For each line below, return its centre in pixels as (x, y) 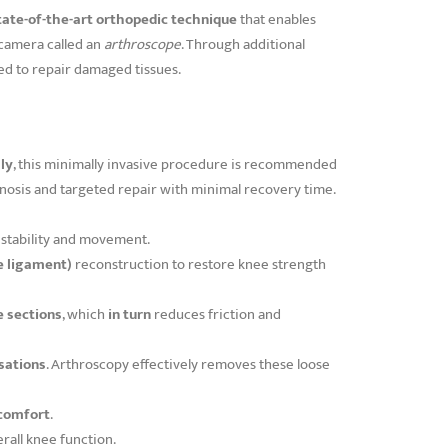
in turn (129, 314)
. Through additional (242, 44)
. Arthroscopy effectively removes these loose (188, 364)
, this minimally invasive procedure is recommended (175, 164)
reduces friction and (216, 314)
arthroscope (142, 44)
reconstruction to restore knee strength (199, 264)
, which (85, 314)
